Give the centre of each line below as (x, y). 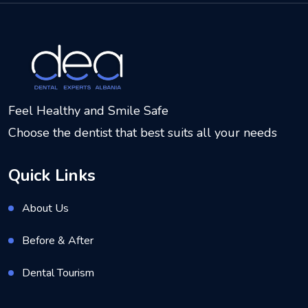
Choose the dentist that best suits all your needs (143, 132)
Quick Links (52, 175)
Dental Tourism (58, 273)
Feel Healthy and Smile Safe (88, 110)
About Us (45, 208)
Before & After (58, 240)
